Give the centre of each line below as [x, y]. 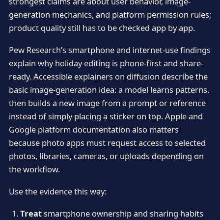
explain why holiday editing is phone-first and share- [106, 63]
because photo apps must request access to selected [107, 142]
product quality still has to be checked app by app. [102, 27]
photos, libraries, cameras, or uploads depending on [106, 156]
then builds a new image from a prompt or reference [107, 103]
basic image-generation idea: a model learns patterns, [109, 89]
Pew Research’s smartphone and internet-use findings [110, 50]
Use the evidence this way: [57, 191]
